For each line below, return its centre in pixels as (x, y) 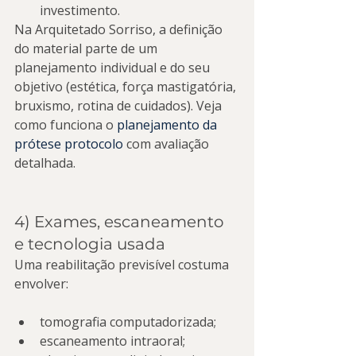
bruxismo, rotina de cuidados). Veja (120, 106)
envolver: (41, 284)
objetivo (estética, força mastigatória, (127, 87)
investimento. (80, 10)
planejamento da (168, 125)
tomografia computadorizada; (128, 322)
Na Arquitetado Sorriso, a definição (120, 29)
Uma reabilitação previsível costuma (123, 265)
